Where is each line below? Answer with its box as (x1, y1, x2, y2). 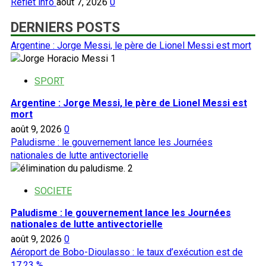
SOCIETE (34, 185, 72, 197)
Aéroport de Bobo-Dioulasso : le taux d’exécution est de (11, 246, 243, 258)
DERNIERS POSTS (11, 19, 120, 36)
